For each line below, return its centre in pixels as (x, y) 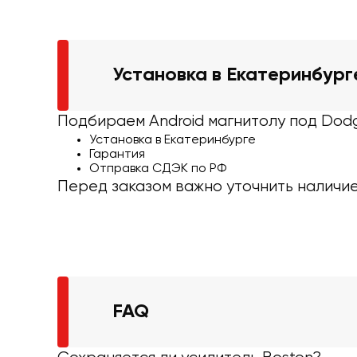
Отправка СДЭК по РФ (158, 169)
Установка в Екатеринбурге (173, 140)
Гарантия (117, 154)
